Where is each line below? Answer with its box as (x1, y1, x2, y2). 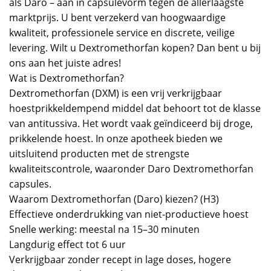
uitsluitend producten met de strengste (9, 146, 189, 160)
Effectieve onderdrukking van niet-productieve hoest (9, 207, 249, 221)
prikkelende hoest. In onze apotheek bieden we (9, 131, 223, 145)
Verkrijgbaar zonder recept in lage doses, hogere (9, 252, 231, 266)
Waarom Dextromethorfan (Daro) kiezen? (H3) (9, 192, 219, 206)
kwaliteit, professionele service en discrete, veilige (9, 25, 235, 39)
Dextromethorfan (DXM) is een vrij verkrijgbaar (9, 86, 222, 100)
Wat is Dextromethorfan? (9, 71, 124, 85)
